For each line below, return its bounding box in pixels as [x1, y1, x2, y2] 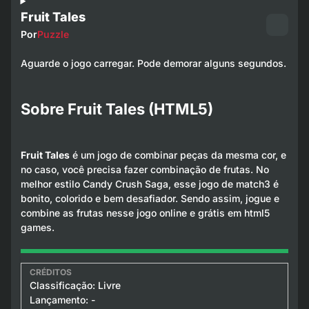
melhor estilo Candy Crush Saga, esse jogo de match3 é [20, 177, 279, 190]
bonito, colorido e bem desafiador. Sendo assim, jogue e [20, 192, 279, 204]
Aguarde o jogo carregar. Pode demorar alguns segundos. [20, 57, 286, 70]
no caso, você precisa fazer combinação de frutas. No [20, 163, 269, 175]
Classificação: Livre [29, 279, 121, 291]
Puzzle [37, 28, 69, 41]
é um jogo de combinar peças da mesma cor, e [69, 148, 286, 161]
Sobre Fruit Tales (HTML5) [20, 99, 213, 118]
